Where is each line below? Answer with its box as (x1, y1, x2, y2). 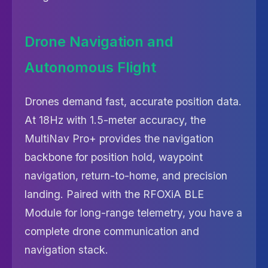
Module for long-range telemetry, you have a (25, 206, 242, 219)
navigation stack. (25, 243, 108, 256)
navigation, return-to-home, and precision (25, 169, 227, 182)
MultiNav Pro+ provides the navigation (25, 132, 214, 145)
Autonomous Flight (25, 58, 156, 76)
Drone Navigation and (25, 32, 173, 50)
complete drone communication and (25, 224, 199, 237)
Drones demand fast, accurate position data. (25, 95, 242, 108)
